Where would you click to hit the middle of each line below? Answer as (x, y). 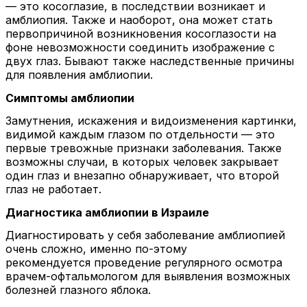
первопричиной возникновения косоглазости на (141, 34)
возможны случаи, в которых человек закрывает (142, 162)
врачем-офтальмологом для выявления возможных (148, 277)
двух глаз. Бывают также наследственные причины (150, 61)
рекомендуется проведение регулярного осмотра (144, 263)
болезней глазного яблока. (78, 290)
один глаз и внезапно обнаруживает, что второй (142, 176)
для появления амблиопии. (79, 75)
